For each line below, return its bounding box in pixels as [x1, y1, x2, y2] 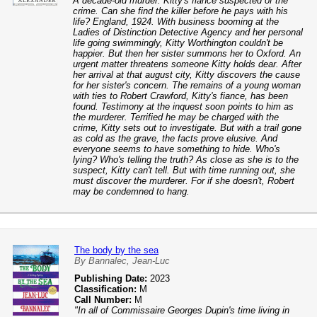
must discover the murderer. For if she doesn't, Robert [73, 175, 294, 186]
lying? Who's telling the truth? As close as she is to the [73, 154, 299, 165]
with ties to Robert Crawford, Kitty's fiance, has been [73, 91, 288, 101]
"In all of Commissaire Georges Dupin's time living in [74, 305, 289, 316]
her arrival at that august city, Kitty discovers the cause [73, 69, 300, 80]
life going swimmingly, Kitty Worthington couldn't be [73, 38, 283, 48]
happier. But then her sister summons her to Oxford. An [73, 48, 301, 59]
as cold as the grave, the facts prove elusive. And [73, 133, 277, 144]
